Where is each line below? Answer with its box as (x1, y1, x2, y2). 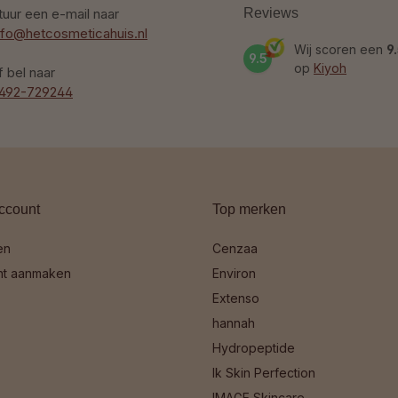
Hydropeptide (212, 339, 295, 355)
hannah (212, 314, 255, 330)
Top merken (212, 201, 286, 217)
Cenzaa (212, 240, 258, 256)
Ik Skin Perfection (212, 364, 315, 380)
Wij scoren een (294, 41, 386, 57)
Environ (212, 265, 256, 281)
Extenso (212, 290, 259, 306)
